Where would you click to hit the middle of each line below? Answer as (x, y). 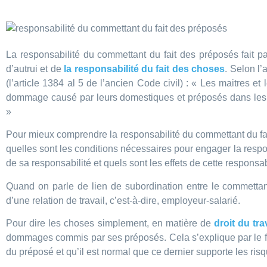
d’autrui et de (35, 69)
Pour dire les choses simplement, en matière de (110, 223)
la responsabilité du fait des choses (145, 69)
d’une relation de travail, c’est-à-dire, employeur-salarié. (123, 200)
